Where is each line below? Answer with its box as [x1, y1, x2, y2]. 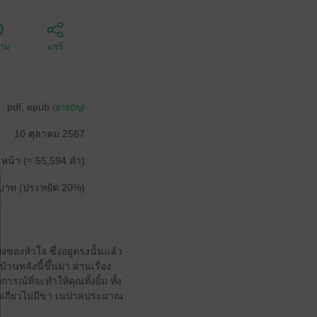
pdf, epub [7, 101, 52, 113]
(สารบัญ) [52, 103, 85, 113]
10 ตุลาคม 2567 [14, 128, 85, 139]
